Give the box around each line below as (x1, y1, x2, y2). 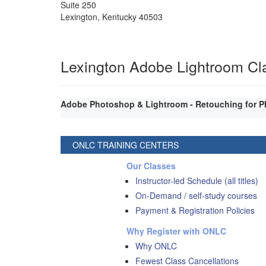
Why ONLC (135, 239, 178, 252)
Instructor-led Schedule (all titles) (135, 174, 259, 186)
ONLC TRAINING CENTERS (72, 138, 179, 151)
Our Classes (126, 159, 176, 172)
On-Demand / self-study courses (135, 189, 258, 201)
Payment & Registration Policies (135, 204, 255, 216)
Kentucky (102, 10, 137, 23)
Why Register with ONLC (126, 224, 227, 237)
